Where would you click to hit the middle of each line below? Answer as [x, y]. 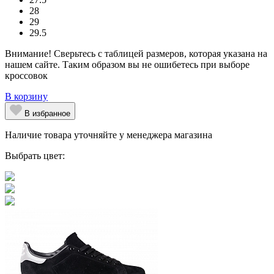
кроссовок [26, 75]
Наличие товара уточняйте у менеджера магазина [109, 135]
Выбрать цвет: [35, 155]
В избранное [47, 113]
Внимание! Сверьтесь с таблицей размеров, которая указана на [136, 53]
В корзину [26, 96]
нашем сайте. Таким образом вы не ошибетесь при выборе [127, 64]
